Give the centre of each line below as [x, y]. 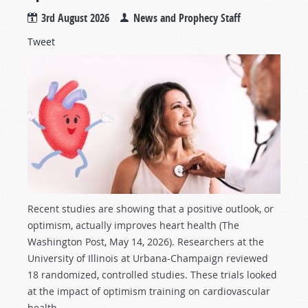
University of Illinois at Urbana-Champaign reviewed [148, 258]
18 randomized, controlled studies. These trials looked [152, 275]
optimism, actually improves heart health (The [133, 225]
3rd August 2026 [75, 18]
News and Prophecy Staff [187, 18]
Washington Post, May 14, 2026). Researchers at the [146, 242]
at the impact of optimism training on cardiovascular [149, 291]
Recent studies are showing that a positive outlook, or [151, 209]
